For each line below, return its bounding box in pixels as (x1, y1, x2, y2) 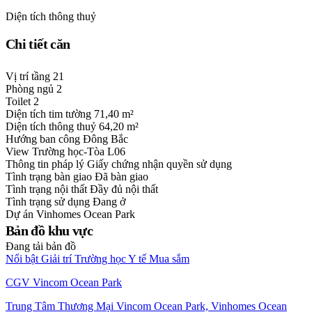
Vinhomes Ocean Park (36, 208, 135, 221)
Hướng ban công (6, 133, 83, 146)
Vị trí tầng (6, 70, 50, 83)
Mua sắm (149, 253, 189, 265)
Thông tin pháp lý (6, 158, 87, 171)
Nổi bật (6, 253, 38, 265)
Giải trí (41, 253, 72, 265)
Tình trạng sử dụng (6, 196, 93, 208)
